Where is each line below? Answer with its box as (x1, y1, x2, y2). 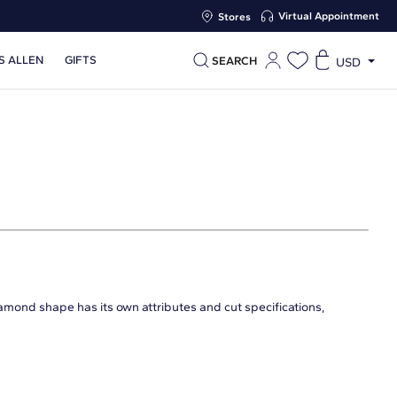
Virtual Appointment (278, 10, 379, 22)
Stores (218, 10, 251, 23)
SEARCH (212, 53, 257, 67)
